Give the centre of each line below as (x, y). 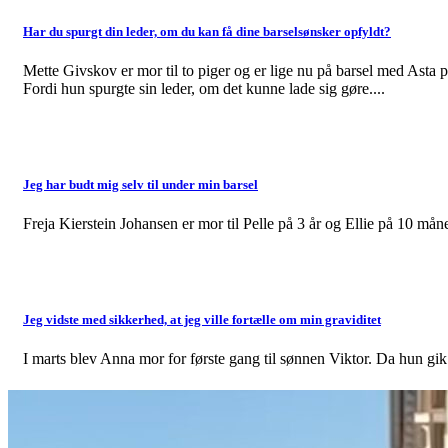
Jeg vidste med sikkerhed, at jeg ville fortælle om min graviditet (202, 320)
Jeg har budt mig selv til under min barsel (140, 184)
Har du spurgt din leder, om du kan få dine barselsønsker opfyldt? (207, 31)
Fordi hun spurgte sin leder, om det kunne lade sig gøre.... (204, 88)
